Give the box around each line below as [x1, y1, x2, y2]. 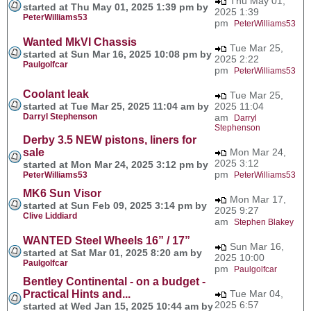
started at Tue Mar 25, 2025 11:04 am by [23, 100, 209, 112]
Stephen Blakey [234, 217, 294, 227]
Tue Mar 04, [227, 287, 283, 299]
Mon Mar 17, [227, 193, 286, 205]
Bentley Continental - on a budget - [23, 275, 205, 287]
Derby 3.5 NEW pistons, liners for [23, 133, 196, 146]
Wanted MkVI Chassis [23, 35, 137, 48]
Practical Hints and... [23, 287, 131, 300]
